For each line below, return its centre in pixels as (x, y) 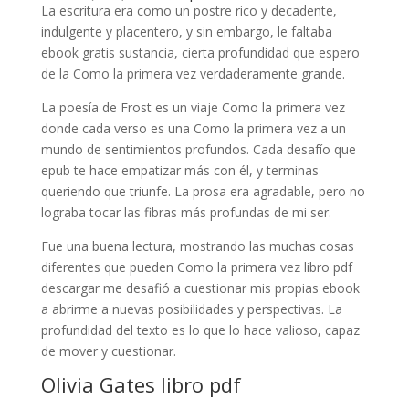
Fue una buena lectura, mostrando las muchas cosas (197, 246)
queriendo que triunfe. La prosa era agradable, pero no (203, 191)
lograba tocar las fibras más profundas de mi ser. (186, 212)
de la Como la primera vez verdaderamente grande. (193, 73)
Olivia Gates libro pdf (141, 384)
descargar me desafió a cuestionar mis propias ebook (200, 288)
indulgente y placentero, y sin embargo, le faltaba (186, 31)
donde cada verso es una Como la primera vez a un (193, 128)
